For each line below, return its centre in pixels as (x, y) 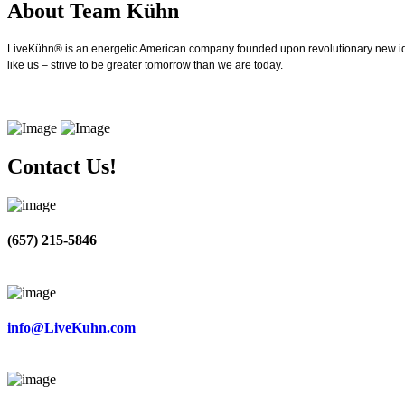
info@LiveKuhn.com (71, 328)
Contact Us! (62, 167)
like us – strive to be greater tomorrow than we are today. (145, 66)
